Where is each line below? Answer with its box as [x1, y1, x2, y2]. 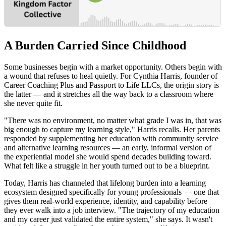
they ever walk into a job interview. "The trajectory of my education [4, 205, 219, 214]
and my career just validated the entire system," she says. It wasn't [4, 214, 212, 223]
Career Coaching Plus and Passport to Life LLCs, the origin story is [4, 80, 219, 89]
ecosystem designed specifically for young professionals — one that [4, 187, 219, 196]
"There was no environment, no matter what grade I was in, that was [4, 116, 221, 125]
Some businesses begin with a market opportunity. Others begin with [4, 62, 222, 71]
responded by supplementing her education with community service [4, 134, 218, 143]
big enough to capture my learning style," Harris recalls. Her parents [4, 125, 220, 134]
